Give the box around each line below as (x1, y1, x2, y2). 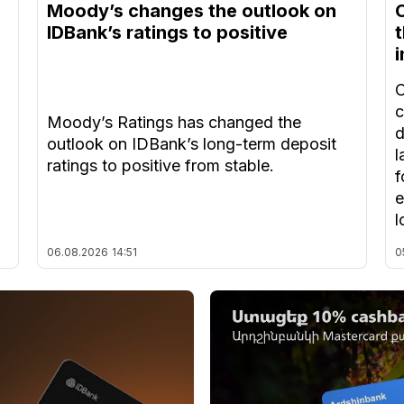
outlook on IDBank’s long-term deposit (46, 134, 336, 154)
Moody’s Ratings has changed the (46, 113, 301, 133)
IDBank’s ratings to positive (46, 22, 288, 44)
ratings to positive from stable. (46, 156, 274, 176)
